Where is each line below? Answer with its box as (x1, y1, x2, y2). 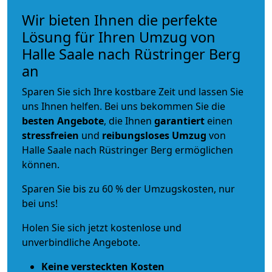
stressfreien (22, 128, 79, 142)
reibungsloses (102, 128, 169, 142)
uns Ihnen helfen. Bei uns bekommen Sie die (22, 99, 225, 113)
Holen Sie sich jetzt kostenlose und (22, 220, 182, 234)
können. (22, 157, 59, 171)
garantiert (154, 114, 205, 127)
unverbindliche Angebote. (22, 235, 140, 249)
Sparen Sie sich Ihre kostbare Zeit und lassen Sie (22, 84, 243, 98)
